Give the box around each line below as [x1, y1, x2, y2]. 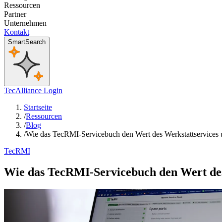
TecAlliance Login [4, 86, 62, 95]
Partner [4, 10, 26, 19]
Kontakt [4, 28, 29, 37]
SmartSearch [8, 38, 46, 46]
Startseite [24, 103, 52, 112]
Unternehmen [4, 19, 47, 28]
